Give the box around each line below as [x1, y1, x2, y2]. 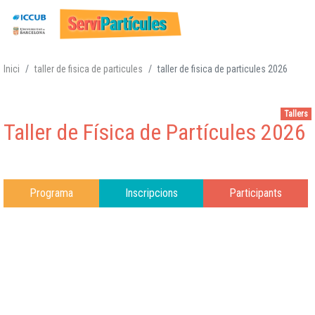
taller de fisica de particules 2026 [157, 63, 288, 75]
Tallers [284, 109, 309, 120]
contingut [157, 89, 198, 103]
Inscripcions [124, 186, 178, 200]
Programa [29, 186, 73, 200]
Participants [229, 186, 283, 200]
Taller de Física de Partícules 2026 [4, 118, 306, 146]
